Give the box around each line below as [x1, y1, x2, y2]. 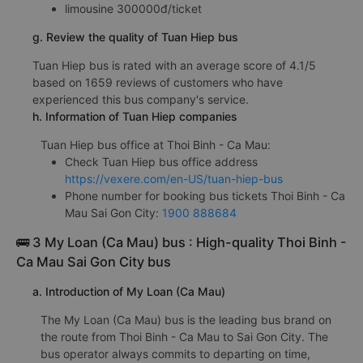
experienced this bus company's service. [32, 92, 249, 106]
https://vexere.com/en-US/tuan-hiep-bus [65, 171, 283, 186]
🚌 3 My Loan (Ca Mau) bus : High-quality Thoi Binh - [16, 233, 347, 250]
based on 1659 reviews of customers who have [32, 75, 283, 89]
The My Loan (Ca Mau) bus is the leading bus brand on [41, 312, 331, 327]
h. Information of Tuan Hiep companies [32, 109, 237, 123]
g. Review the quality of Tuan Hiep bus [32, 29, 238, 44]
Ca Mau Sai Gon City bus [16, 253, 171, 270]
